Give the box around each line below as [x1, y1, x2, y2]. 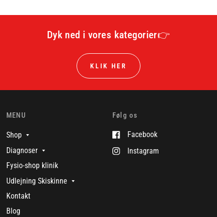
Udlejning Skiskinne [6, 176, 67, 186]
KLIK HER [90, 62, 127, 70]
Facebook [127, 130, 157, 139]
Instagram [127, 146, 159, 156]
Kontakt [6, 191, 31, 201]
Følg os [112, 111, 138, 120]
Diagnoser [6, 146, 38, 155]
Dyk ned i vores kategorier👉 [46, 29, 170, 41]
